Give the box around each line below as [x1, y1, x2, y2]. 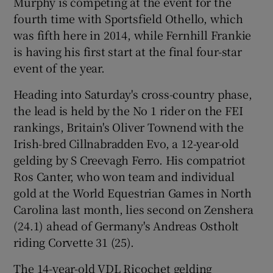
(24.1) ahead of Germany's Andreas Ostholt [13, 217, 239, 233]
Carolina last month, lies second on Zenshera [13, 200, 253, 217]
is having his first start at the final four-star [13, 43, 242, 59]
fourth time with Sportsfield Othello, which [13, 10, 243, 26]
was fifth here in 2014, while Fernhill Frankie [13, 26, 252, 43]
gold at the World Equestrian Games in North [13, 184, 252, 200]
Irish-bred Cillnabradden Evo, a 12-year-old [13, 135, 239, 151]
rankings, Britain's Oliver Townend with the [13, 118, 244, 135]
